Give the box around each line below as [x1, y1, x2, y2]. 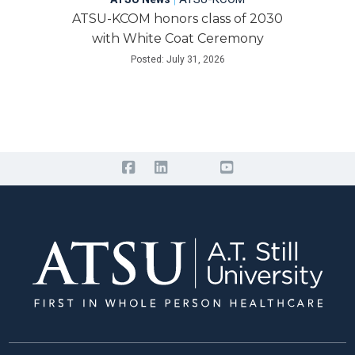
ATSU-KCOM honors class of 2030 [72, 11, 283, 27]
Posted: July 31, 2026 [130, 54, 225, 66]
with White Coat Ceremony [91, 31, 264, 47]
